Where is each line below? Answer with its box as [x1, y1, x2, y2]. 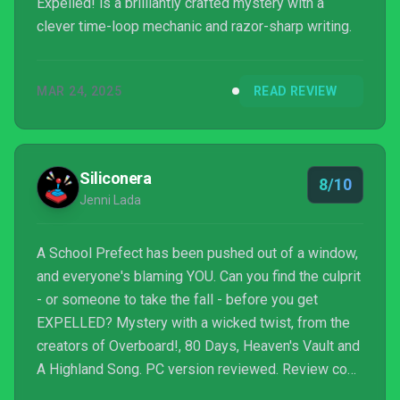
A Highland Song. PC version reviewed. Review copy [37, 361, 362, 378]
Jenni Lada [79, 193, 141, 207]
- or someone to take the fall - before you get [37, 291, 318, 308]
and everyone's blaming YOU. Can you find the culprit [37, 268, 361, 285]
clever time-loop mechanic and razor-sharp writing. [37, 18, 352, 35]
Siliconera [79, 169, 152, 187]
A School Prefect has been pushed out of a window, [37, 245, 358, 262]
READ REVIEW [254, 84, 337, 98]
